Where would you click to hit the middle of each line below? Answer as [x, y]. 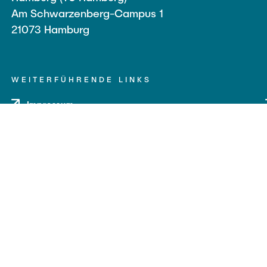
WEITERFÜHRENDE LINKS [81, 79]
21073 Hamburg [50, 29]
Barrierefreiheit [60, 150]
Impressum [50, 104]
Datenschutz [54, 127]
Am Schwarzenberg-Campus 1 [87, 13]
